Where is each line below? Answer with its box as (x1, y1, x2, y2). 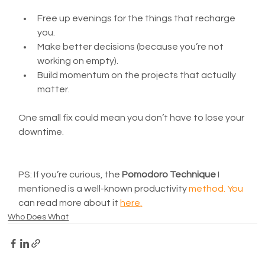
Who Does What (8, 212, 69, 221)
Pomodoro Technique (122, 169, 216, 179)
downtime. (18, 127, 64, 137)
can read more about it (18, 198, 121, 208)
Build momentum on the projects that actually (37, 70, 238, 80)
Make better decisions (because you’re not (37, 41, 226, 51)
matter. (37, 84, 70, 94)
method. (189, 183, 226, 193)
